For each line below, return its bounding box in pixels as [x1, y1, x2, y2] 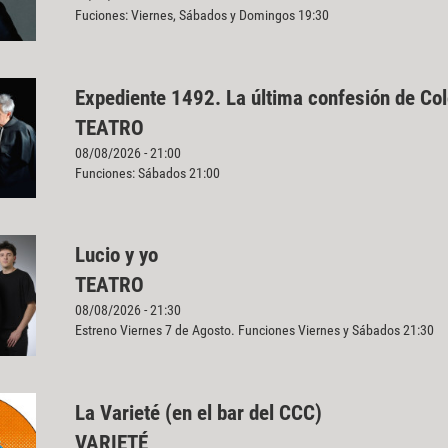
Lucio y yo [74, 243, 158, 268]
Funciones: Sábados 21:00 [74, 164, 226, 181]
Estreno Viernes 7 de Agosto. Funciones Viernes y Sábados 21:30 [74, 322, 434, 339]
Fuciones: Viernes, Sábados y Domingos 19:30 [74, 7, 329, 24]
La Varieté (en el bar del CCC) [74, 400, 322, 425]
